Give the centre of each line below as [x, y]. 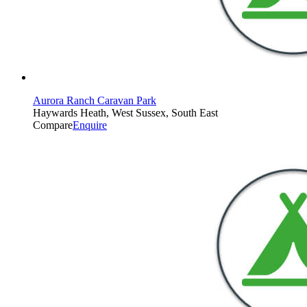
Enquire [90, 125]
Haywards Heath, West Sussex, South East [125, 112]
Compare [53, 125]
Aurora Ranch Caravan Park [95, 100]
